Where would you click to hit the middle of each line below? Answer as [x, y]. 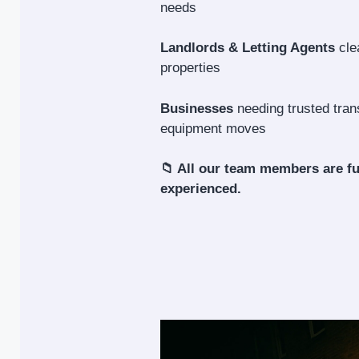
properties [190, 68]
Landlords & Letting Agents [248, 48]
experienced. [201, 189]
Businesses [197, 108]
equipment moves [213, 128]
